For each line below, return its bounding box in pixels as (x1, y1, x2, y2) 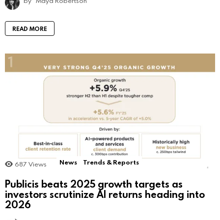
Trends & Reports (83, 158, 139, 167)
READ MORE (12, 25, 47, 33)
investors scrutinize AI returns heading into (5, 187, 205, 200)
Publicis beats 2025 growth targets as (5, 177, 183, 190)
